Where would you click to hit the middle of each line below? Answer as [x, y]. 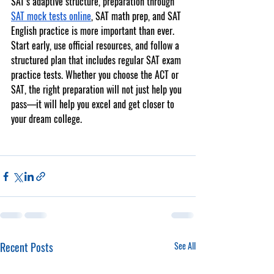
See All [185, 246]
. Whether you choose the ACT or [121, 75]
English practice [40, 31]
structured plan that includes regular [79, 60]
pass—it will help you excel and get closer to [94, 104]
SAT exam [165, 60]
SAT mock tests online [51, 16]
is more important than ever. [122, 31]
